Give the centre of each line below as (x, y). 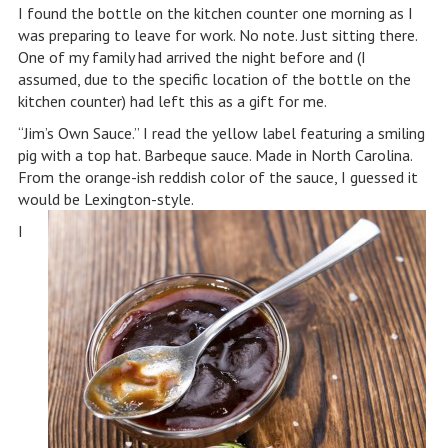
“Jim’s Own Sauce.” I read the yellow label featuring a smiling (221, 133)
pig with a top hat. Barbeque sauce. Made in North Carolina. (214, 155)
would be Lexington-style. (107, 199)
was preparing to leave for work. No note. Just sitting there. (217, 35)
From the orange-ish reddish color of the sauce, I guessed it (217, 177)
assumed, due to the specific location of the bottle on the (214, 79)
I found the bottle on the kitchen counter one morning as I (215, 13)
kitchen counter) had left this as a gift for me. (172, 101)
